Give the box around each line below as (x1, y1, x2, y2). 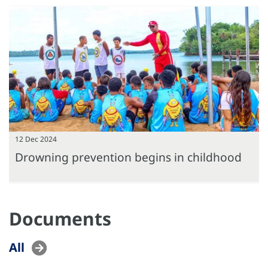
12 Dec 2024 (15, 133, 57, 144)
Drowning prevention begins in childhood (15, 148, 242, 165)
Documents (9, 206, 111, 231)
